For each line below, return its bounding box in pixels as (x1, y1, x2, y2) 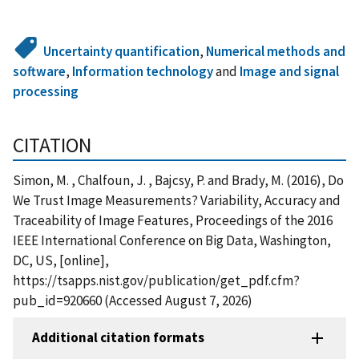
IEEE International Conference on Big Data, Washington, (13, 231, 331, 249)
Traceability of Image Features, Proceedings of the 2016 (13, 211, 333, 229)
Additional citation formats (32, 329, 204, 347)
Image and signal (240, 62, 339, 80)
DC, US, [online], (13, 251, 109, 269)
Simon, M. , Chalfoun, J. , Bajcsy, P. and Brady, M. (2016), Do (13, 171, 344, 189)
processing (13, 82, 79, 100)
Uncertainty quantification (43, 42, 200, 60)
